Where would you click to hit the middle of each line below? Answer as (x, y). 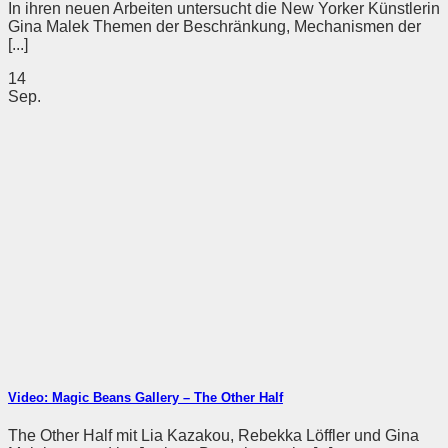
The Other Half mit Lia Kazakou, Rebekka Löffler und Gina (213, 436)
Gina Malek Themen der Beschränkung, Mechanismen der (214, 26)
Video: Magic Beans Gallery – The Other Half (145, 397)
